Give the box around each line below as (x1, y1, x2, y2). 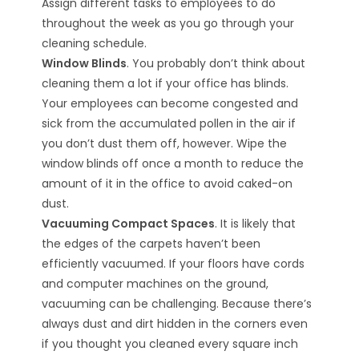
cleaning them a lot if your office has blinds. (42, 75, 289, 91)
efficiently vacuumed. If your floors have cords (42, 256, 305, 272)
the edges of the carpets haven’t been (42, 236, 261, 252)
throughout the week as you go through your (42, 15, 295, 31)
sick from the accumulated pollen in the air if (42, 115, 296, 131)
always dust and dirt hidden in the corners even (42, 316, 309, 332)
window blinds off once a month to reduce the (42, 155, 305, 171)
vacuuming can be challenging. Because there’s (42, 296, 313, 312)
